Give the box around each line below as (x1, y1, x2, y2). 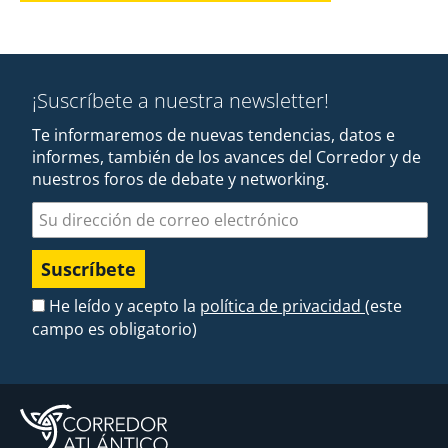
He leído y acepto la (45, 295, 200, 318)
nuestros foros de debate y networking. (32, 168, 329, 191)
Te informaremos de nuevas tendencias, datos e (32, 124, 395, 147)
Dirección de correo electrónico (32, 202, 271, 225)
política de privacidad (200, 295, 365, 318)
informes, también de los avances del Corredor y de (32, 146, 421, 169)
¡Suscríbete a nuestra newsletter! (32, 87, 329, 115)
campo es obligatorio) (32, 318, 197, 341)
